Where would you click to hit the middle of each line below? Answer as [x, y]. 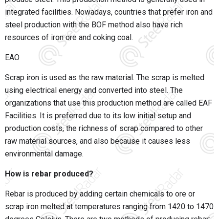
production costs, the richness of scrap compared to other [104, 129]
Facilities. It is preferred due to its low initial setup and [98, 116]
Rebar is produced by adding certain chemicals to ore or [100, 194]
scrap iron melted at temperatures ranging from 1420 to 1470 [109, 207]
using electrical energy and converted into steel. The [94, 90]
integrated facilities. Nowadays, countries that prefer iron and [109, 12]
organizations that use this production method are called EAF [109, 103]
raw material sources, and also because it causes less [98, 141]
